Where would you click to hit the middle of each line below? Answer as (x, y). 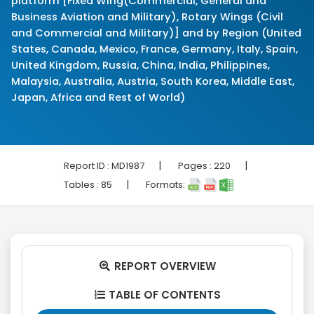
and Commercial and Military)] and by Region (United (156, 33)
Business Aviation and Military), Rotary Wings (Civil (147, 17)
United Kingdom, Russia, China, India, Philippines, (141, 65)
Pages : (196, 166)
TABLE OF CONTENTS (164, 295)
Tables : (82, 185)
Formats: (166, 185)
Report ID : (88, 166)
